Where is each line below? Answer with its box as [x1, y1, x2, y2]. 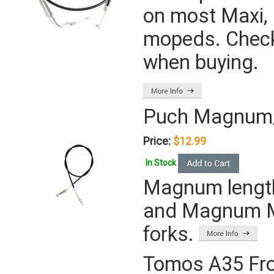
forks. [143, 223, 199, 246]
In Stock [146, 157, 178, 168]
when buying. [143, 51, 259, 74]
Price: [143, 135, 171, 147]
